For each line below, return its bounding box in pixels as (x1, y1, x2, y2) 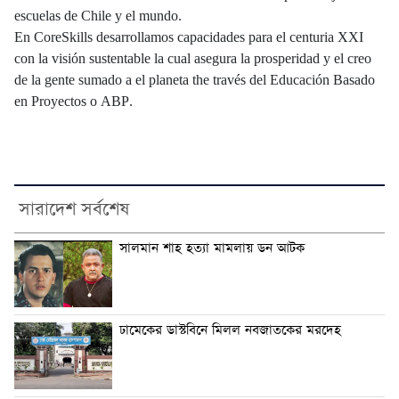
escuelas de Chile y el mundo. (14, 7, 182, 25)
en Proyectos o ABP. (14, 93, 133, 110)
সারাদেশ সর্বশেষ (19, 196, 129, 222)
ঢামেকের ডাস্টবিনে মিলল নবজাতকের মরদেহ (119, 321, 341, 339)
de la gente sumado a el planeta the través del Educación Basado (14, 71, 375, 89)
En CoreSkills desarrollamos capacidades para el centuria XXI (14, 28, 363, 46)
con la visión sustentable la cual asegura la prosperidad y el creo (14, 50, 371, 68)
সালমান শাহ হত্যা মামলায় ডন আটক (119, 239, 305, 257)
